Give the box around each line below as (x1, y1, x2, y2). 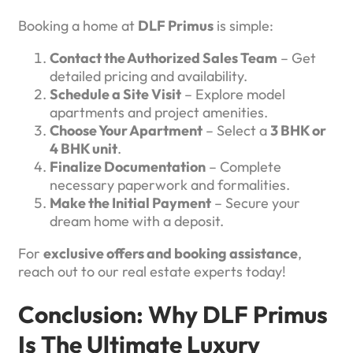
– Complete (206, 157, 281, 176)
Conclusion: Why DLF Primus (18, 299, 328, 330)
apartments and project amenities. (50, 102, 268, 121)
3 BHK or (270, 121, 326, 139)
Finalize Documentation (50, 157, 206, 176)
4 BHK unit (50, 139, 117, 158)
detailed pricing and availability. (50, 66, 247, 85)
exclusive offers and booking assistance (43, 243, 298, 262)
